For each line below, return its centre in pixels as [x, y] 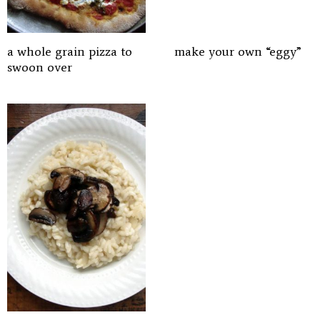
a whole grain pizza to [70, 51]
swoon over [40, 67]
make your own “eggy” [238, 51]
